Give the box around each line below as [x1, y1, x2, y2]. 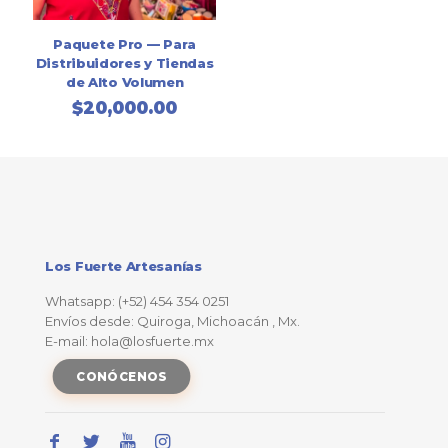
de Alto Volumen [65, 73, 184, 90]
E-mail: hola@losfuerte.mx [45, 332, 214, 349]
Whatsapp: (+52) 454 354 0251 [45, 292, 229, 309]
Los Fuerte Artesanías [45, 257, 202, 274]
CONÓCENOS [76, 368, 168, 383]
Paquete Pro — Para [53, 35, 196, 52]
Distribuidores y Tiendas [35, 54, 214, 71]
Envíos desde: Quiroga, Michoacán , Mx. [45, 312, 300, 329]
